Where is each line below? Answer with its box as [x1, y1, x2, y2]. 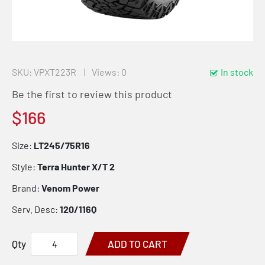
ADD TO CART [108, 238, 167, 250]
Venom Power [41, 182, 99, 193]
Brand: [12, 182, 41, 193]
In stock [221, 66, 253, 77]
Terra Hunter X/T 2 [37, 161, 115, 172]
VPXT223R [34, 66, 76, 77]
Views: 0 [92, 66, 127, 77]
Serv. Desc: [12, 203, 60, 215]
